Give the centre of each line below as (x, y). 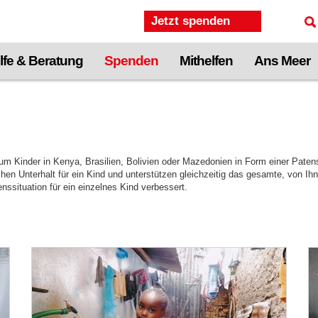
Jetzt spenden (191, 21)
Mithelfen (206, 61)
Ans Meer (282, 61)
